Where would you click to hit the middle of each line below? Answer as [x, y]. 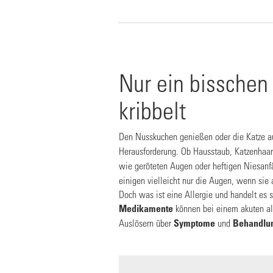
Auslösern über [146, 223]
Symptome [196, 223]
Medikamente [146, 208]
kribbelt [152, 111]
